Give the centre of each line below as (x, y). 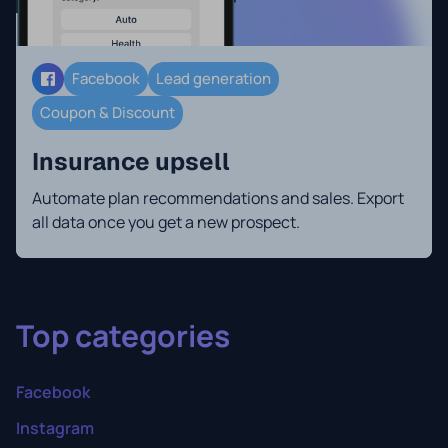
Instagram (55, 428)
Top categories (123, 335)
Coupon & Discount (107, 112)
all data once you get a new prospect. (166, 222)
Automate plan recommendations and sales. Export (218, 198)
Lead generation (213, 78)
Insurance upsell (131, 161)
